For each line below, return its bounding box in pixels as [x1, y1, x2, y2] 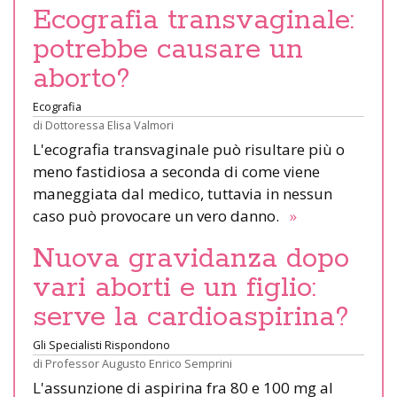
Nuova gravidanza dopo [33, 241, 349, 277]
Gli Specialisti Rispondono [33, 337, 170, 354]
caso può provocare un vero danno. [33, 206, 286, 227]
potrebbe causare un [33, 32, 303, 68]
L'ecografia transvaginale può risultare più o [33, 139, 345, 160]
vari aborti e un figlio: [33, 270, 316, 307]
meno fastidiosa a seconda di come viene [33, 161, 320, 183]
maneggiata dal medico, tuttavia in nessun [33, 183, 332, 205]
